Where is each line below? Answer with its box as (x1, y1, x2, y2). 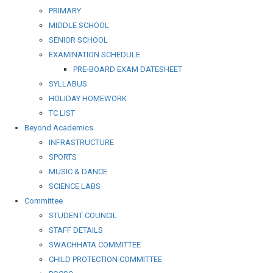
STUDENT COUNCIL (49, 211, 117, 220)
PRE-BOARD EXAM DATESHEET (73, 65, 182, 74)
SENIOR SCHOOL (49, 35, 108, 44)
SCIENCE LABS (49, 182, 101, 191)
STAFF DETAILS (49, 225, 103, 235)
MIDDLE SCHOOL (49, 21, 109, 30)
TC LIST (49, 108, 75, 118)
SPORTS (49, 152, 77, 161)
